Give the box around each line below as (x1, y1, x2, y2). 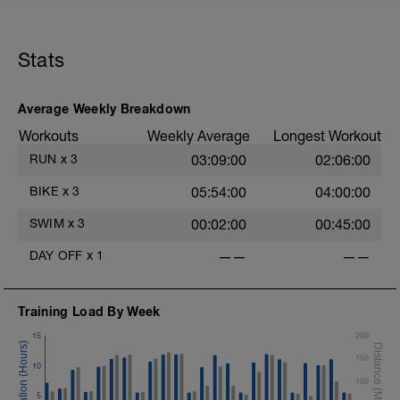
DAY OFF (29, 248, 83, 262)
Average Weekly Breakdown (18, 101, 191, 116)
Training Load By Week (18, 304, 161, 319)
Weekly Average (147, 128, 250, 144)
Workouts (19, 128, 79, 144)
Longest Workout (273, 128, 381, 144)
